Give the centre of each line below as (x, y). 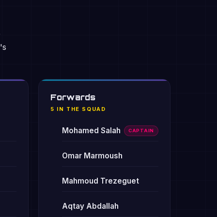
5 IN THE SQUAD (78, 109)
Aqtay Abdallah (90, 206)
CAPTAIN (141, 130)
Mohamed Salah (91, 131)
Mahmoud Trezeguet (101, 181)
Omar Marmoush (92, 156)
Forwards (73, 97)
